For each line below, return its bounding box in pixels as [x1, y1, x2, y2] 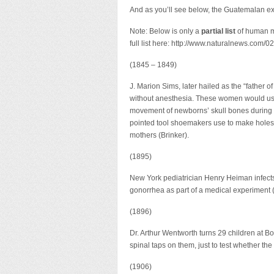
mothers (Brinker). [130, 131, 189, 139]
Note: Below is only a [130, 27, 201, 35]
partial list [201, 27, 235, 35]
